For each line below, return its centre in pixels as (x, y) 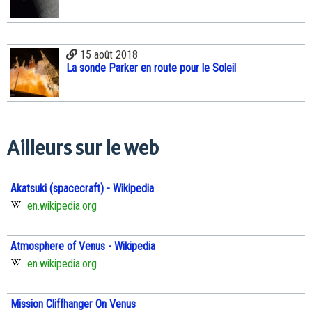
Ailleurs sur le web (83, 149)
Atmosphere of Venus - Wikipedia (83, 247)
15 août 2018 (108, 55)
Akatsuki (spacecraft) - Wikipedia (82, 189)
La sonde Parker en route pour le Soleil (151, 68)
